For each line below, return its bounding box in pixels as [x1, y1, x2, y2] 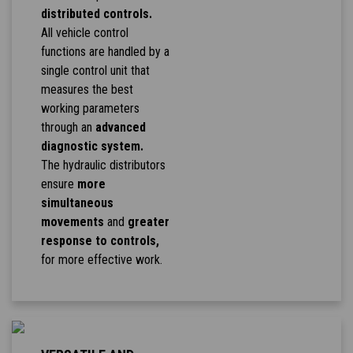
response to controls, [40, 233, 159, 249]
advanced [95, 120, 146, 136]
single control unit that [40, 63, 150, 79]
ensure [40, 176, 77, 192]
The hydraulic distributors [40, 158, 165, 173]
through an [40, 120, 95, 136]
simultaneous [40, 195, 113, 211]
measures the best [40, 82, 133, 98]
